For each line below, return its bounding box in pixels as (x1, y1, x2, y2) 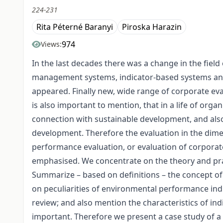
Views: (41, 39, 62, 49)
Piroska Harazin (122, 21, 182, 33)
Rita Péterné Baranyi (36, 21, 113, 33)
